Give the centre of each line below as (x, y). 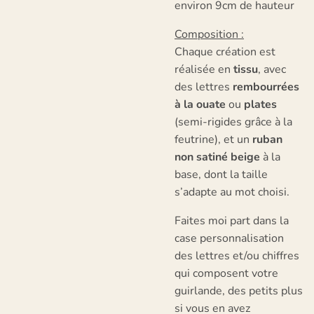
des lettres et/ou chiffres (237, 256)
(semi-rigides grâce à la (233, 122)
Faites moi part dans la (232, 221)
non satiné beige (217, 157)
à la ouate (200, 104)
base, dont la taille (221, 175)
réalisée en (204, 69)
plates (260, 104)
